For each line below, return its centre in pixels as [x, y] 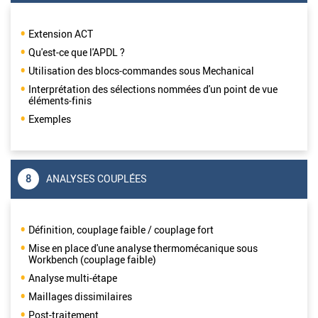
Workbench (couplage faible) [92, 259]
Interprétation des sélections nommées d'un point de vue [153, 89]
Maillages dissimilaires [81, 296]
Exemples [51, 119]
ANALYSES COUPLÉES [97, 179]
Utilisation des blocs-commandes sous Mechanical [142, 70]
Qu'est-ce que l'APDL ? [77, 52]
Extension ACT [62, 33]
